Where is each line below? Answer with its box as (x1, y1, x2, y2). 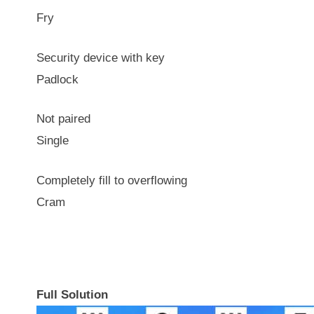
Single (36, 134, 69, 147)
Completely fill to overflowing (36, 173, 187, 187)
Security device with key (36, 50, 165, 64)
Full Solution (36, 287, 108, 301)
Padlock (36, 72, 78, 86)
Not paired (36, 112, 90, 125)
